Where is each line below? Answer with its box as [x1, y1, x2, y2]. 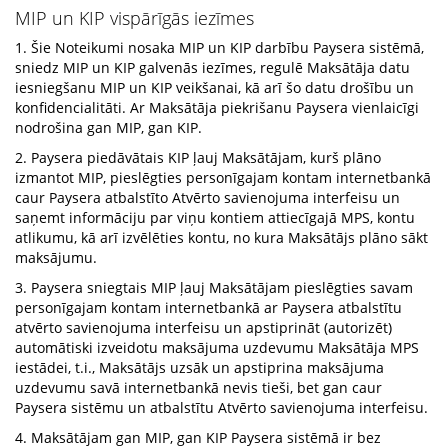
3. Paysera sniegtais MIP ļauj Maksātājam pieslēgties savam [15, 278, 413, 297]
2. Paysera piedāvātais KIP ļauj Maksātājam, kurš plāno [15, 148, 381, 167]
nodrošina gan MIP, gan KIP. [15, 118, 202, 137]
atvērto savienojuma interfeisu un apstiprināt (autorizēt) [15, 318, 392, 337]
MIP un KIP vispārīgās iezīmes [15, 6, 254, 30]
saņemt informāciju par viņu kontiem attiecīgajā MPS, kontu [15, 208, 415, 227]
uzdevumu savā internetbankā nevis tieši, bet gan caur [15, 378, 382, 397]
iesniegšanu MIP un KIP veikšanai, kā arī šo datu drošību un [15, 78, 414, 97]
